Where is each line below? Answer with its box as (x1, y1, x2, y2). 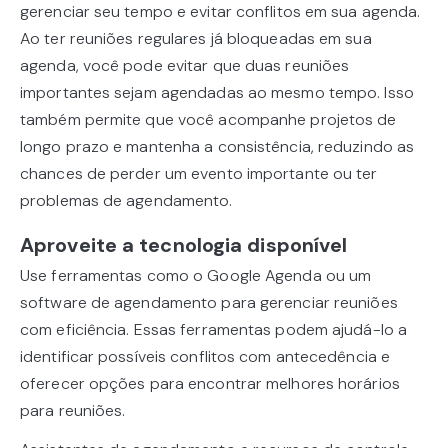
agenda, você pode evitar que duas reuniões (20, 55, 350, 77)
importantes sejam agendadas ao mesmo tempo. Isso (20, 82, 414, 104)
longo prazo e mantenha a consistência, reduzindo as (20, 136, 415, 158)
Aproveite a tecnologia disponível (20, 232, 348, 259)
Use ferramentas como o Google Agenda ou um (20, 265, 372, 287)
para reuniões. (20, 400, 126, 422)
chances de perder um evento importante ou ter (20, 163, 378, 185)
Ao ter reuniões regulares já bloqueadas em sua (20, 28, 372, 50)
